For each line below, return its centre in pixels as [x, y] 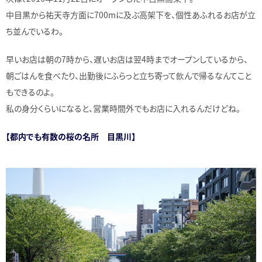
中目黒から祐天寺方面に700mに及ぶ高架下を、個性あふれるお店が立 [131, 14]
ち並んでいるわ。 [35, 31]
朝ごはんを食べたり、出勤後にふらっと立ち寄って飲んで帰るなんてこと [129, 75]
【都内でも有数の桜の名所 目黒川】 [71, 136]
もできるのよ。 [30, 92]
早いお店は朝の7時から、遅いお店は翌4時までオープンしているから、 [127, 59]
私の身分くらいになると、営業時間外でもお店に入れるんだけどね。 [123, 108]
